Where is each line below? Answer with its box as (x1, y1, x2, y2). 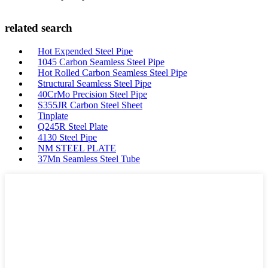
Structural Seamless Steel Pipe (38, 78, 151, 89)
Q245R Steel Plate (38, 121, 108, 132)
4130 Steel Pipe (38, 132, 97, 142)
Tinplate (38, 110, 68, 121)
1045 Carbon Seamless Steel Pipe (38, 56, 165, 67)
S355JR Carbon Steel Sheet (38, 99, 142, 110)
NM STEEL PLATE (38, 142, 116, 153)
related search (5, 22, 72, 35)
